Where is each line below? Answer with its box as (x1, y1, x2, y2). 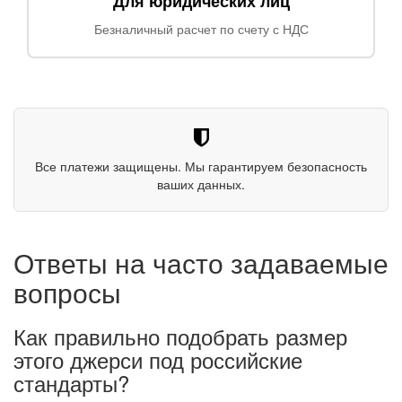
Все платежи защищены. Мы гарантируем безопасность (35, 156, 367, 175)
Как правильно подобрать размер (13, 319, 347, 352)
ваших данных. (157, 174, 245, 193)
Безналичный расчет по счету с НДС (93, 19, 309, 38)
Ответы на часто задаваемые (13, 242, 389, 282)
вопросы (13, 272, 121, 311)
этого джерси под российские (13, 343, 302, 375)
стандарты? (13, 366, 129, 398)
